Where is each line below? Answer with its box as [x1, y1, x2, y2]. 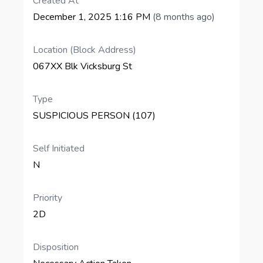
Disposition [33, 241, 79, 254]
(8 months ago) [153, 11, 215, 23]
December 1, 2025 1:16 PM [33, 11, 153, 23]
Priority [33, 191, 62, 204]
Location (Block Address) [33, 43, 136, 56]
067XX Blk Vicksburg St [33, 60, 132, 73]
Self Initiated [33, 142, 85, 155]
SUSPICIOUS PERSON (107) [33, 109, 156, 122]
